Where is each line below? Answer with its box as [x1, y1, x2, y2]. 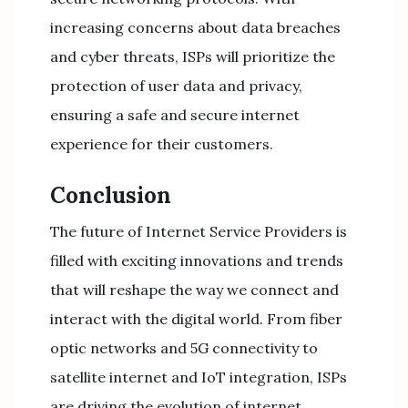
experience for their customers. [50, 135, 273, 153]
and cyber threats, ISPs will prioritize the [50, 47, 335, 66]
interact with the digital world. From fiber [50, 310, 342, 328]
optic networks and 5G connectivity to [50, 339, 318, 357]
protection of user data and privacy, [50, 76, 302, 95]
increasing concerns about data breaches [50, 18, 341, 36]
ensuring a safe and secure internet [50, 106, 300, 124]
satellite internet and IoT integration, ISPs [50, 368, 347, 386]
